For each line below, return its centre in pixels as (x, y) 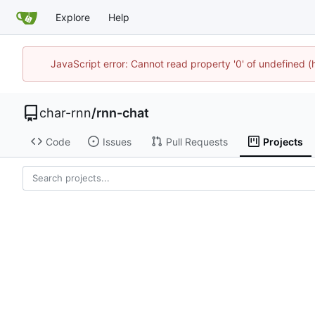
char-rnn (65, 112)
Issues (117, 141)
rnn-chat (123, 112)
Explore (73, 17)
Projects (283, 141)
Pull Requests (197, 141)
